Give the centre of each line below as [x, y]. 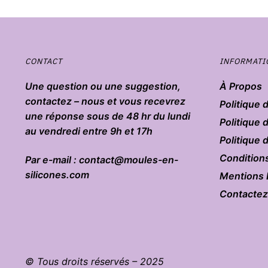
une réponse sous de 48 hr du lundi [107, 116]
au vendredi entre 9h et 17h [89, 131]
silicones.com [57, 174]
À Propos [240, 86]
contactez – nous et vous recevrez [105, 101]
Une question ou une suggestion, [103, 86]
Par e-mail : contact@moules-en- [101, 159]
